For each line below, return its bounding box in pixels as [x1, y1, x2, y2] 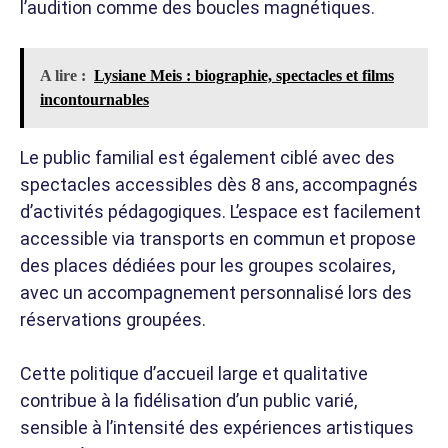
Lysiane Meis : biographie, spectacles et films [94, 66, 394, 84]
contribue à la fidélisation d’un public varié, [20, 389, 357, 411]
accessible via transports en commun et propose [20, 227, 416, 249]
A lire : [40, 66, 86, 84]
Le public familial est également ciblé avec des [20, 146, 395, 168]
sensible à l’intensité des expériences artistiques [20, 416, 414, 438]
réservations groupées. [20, 308, 206, 330]
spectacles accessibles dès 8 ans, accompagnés [20, 173, 418, 195]
